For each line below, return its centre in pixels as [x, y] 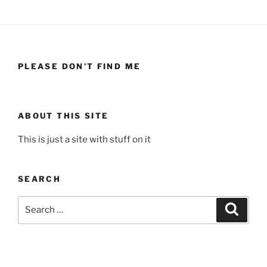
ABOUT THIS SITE [63, 115]
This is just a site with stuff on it [84, 140]
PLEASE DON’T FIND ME [80, 66]
